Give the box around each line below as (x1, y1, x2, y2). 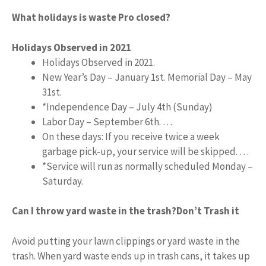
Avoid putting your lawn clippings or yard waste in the (12, 234, 240, 248)
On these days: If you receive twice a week (42, 129, 220, 143)
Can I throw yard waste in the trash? (12, 204, 176, 217)
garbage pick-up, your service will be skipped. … (42, 144, 249, 158)
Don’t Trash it (176, 204, 239, 217)
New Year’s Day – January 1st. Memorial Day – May (42, 70, 252, 84)
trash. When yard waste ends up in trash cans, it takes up (12, 249, 250, 262)
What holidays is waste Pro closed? (12, 11, 170, 24)
